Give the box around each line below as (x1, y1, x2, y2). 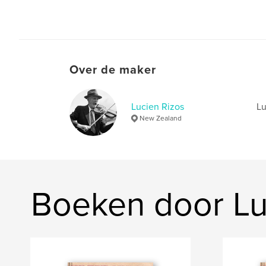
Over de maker (69, 62, 156, 77)
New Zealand (140, 113, 182, 122)
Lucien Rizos (131, 100, 184, 113)
